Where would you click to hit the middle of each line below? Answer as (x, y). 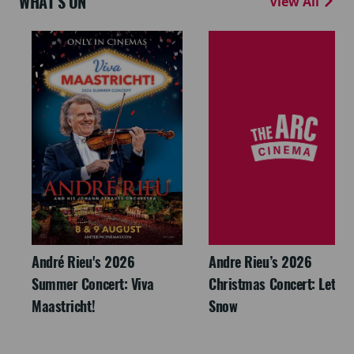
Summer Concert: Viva (93, 284)
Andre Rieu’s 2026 (260, 262)
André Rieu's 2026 (83, 262)
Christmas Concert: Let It (278, 284)
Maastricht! (64, 307)
